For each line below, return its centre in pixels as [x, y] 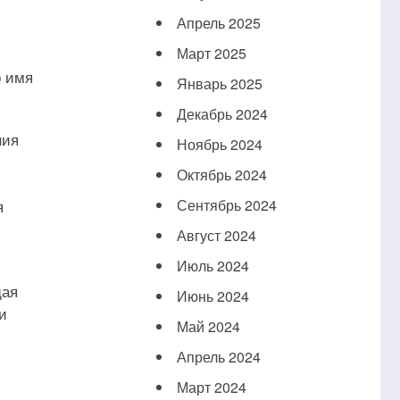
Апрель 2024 [218, 357]
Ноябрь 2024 [219, 145]
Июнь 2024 [212, 296]
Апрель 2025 [218, 23]
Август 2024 [216, 236]
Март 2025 [211, 54]
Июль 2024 [212, 266]
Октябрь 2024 [221, 175]
